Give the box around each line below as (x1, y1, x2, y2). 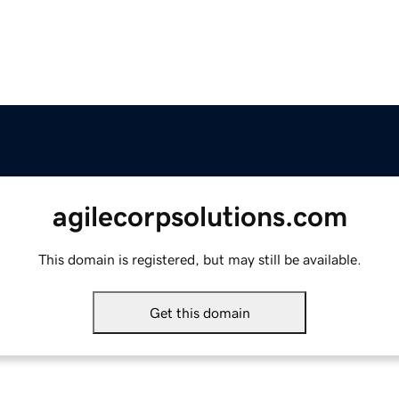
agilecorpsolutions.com (52, 202, 347, 232)
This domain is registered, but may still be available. (37, 252, 362, 267)
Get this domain (149, 305, 250, 321)
